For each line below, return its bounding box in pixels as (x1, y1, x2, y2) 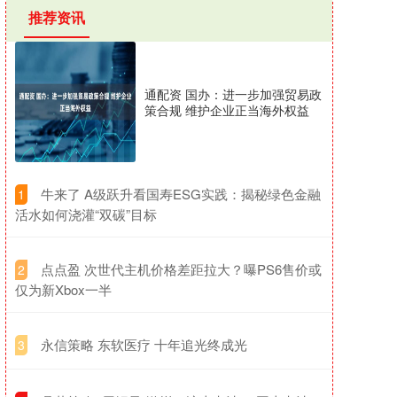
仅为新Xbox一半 (15, 280, 112, 299)
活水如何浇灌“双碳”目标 (15, 205, 157, 223)
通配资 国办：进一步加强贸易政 (144, 85, 322, 103)
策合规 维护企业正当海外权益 (144, 101, 309, 119)
